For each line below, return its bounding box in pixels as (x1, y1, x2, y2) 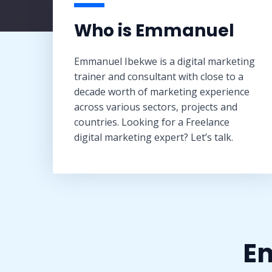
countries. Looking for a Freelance (74, 115, 229, 129)
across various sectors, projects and (74, 100, 237, 114)
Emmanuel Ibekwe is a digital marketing (74, 54, 255, 68)
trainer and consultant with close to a (74, 69, 243, 83)
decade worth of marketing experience (74, 84, 250, 98)
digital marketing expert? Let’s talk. (74, 130, 233, 144)
